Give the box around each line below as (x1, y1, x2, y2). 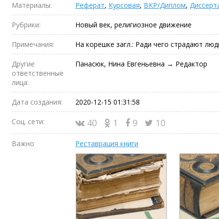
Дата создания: (12, 97, 63, 107)
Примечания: (12, 40, 54, 49)
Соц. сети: (12, 117, 44, 126)
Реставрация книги (75, 139, 138, 148)
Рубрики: (12, 20, 41, 29)
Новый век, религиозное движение (75, 20, 192, 29)
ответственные (12, 68, 64, 78)
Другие (12, 59, 35, 68)
